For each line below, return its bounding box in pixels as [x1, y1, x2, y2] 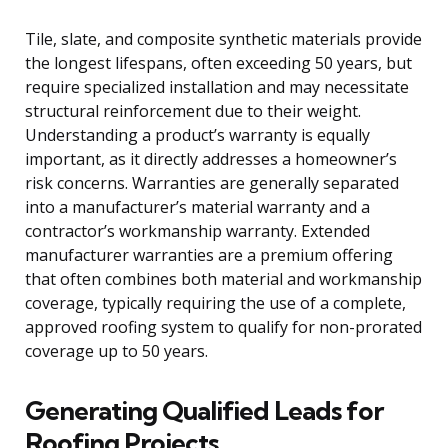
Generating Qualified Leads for [25, 394, 383, 428]
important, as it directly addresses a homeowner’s [25, 148, 397, 171]
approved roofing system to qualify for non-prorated [25, 316, 422, 339]
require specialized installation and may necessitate [25, 76, 409, 99]
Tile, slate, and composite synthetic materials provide [25, 28, 422, 51]
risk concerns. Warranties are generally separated [25, 172, 399, 195]
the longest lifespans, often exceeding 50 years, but [25, 52, 412, 75]
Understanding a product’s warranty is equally [25, 124, 370, 147]
